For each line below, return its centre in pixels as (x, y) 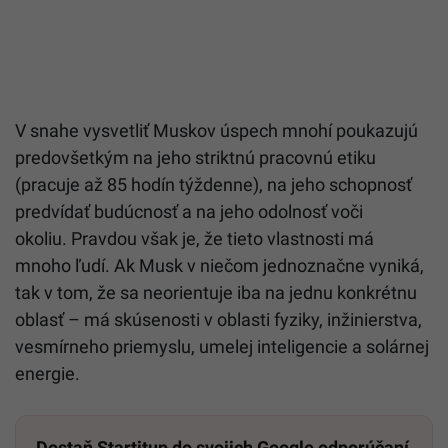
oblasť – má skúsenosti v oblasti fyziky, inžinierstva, (218, 320)
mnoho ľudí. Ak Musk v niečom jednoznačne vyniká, (219, 266)
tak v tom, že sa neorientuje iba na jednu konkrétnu (216, 293)
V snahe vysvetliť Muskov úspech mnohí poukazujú (216, 131)
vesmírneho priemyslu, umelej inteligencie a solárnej (222, 347)
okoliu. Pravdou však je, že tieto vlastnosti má (194, 239)
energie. (47, 374)
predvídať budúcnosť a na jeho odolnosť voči (189, 212)
